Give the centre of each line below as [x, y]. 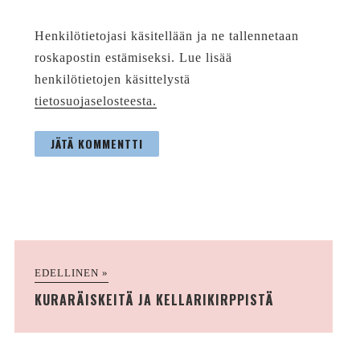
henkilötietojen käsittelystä [112, 80]
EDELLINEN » [71, 273]
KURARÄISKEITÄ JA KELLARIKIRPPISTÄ [154, 300]
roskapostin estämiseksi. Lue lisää [133, 58]
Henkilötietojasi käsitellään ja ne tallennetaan [166, 36]
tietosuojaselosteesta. [95, 101]
